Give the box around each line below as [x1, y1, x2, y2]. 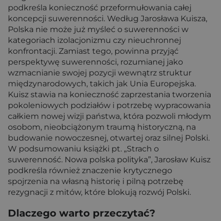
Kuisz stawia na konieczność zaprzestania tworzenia [8, 90, 211, 100]
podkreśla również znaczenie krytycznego [8, 166, 172, 176]
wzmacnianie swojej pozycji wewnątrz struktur [8, 68, 191, 78]
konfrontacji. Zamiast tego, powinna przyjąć [8, 46, 179, 56]
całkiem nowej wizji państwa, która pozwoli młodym [8, 111, 211, 121]
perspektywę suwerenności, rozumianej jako [8, 57, 183, 67]
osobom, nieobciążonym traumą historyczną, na [8, 122, 196, 132]
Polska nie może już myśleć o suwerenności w [8, 25, 188, 35]
